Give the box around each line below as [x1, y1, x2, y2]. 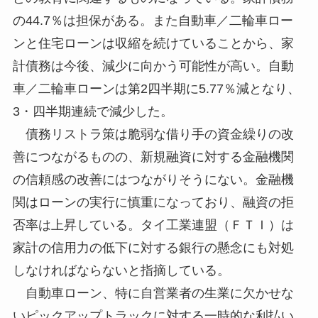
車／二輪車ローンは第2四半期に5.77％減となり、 [12, 82, 300, 97]
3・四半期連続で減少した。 [12, 104, 173, 119]
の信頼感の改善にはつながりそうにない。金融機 [12, 172, 294, 187]
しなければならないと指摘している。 [12, 263, 230, 278]
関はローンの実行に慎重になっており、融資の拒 [12, 195, 294, 210]
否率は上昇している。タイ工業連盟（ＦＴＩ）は [12, 218, 294, 233]
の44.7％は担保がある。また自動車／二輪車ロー [12, 13, 293, 28]
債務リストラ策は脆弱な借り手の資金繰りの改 [12, 127, 294, 142]
